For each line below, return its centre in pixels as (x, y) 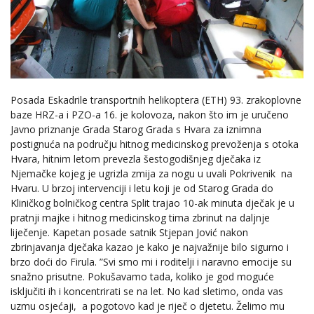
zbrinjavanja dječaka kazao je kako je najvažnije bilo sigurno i (150, 247)
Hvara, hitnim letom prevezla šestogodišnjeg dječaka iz (136, 159)
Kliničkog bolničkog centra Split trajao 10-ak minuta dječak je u (152, 203)
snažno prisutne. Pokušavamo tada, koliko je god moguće (142, 277)
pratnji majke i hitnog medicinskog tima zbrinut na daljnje (140, 218)
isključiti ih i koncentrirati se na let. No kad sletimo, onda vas (147, 292)
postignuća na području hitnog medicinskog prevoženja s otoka (155, 144)
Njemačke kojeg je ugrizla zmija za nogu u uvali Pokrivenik (143, 174)
